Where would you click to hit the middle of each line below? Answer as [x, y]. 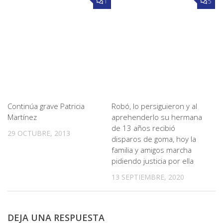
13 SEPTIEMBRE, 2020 [148, 177]
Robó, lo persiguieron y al [154, 106]
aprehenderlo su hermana [157, 117]
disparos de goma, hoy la [154, 139]
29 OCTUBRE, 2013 [39, 133]
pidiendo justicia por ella [153, 161]
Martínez [22, 117]
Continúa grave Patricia [46, 106]
